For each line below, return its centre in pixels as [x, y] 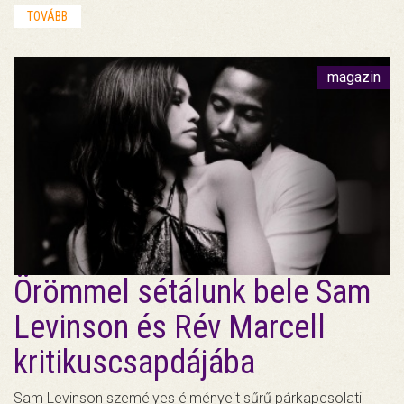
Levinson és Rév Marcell [170, 328]
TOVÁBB [47, 16]
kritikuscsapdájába [134, 363]
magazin [354, 77]
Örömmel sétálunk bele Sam [192, 293]
